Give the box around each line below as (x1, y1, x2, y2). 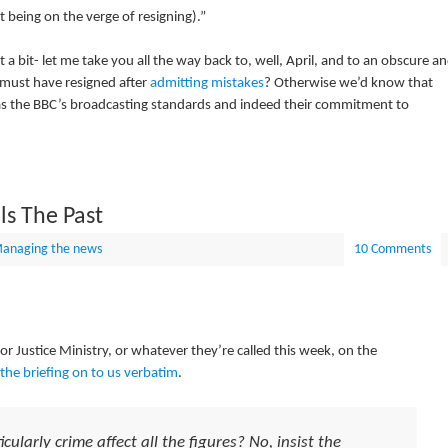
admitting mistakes (149, 76, 264, 92)
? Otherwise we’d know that (263, 76, 433, 92)
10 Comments (353, 243, 431, 257)
